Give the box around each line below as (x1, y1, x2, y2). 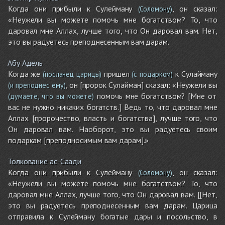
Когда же (8, 69, 41, 79)
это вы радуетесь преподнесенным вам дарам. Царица (8, 200, 217, 211)
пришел (101, 69, 130, 79)
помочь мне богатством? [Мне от (94, 91, 216, 101)
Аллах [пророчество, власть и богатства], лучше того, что (8, 113, 217, 124)
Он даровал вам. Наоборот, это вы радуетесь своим (8, 124, 217, 135)
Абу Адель (8, 58, 43, 68)
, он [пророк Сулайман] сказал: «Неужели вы (65, 80, 217, 90)
